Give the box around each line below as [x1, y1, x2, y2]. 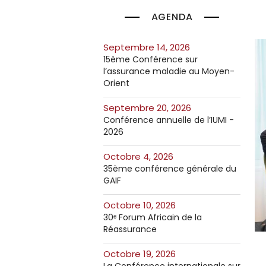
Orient [103, 77, 129, 89]
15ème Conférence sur [103, 53, 198, 65]
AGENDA [151, 10, 193, 24]
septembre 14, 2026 [109, 41, 190, 53]
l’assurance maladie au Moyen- [103, 65, 235, 77]
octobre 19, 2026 [110, 248, 176, 260]
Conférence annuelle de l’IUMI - [103, 114, 234, 126]
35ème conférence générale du [103, 163, 236, 175]
